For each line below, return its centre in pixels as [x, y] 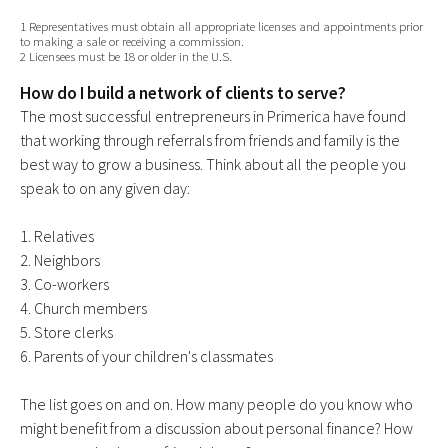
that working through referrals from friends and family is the [210, 140]
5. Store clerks [66, 332]
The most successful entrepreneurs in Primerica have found [213, 116]
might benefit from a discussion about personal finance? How [216, 428]
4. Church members [83, 308]
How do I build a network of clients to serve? [183, 93]
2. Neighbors [60, 260]
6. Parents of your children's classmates [146, 356]
